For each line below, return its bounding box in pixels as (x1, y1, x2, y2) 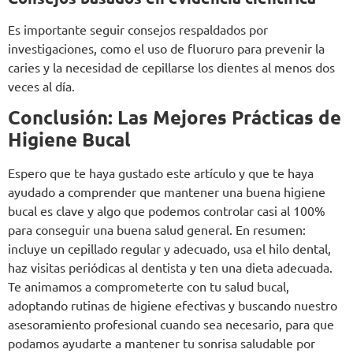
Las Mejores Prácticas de (117, 105, 341, 130)
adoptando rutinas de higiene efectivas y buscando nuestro (8, 297, 337, 314)
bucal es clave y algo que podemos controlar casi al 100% (8, 203, 325, 219)
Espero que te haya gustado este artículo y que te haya (8, 165, 314, 181)
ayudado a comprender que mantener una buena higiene (8, 184, 325, 200)
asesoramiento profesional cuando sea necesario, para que (8, 316, 334, 333)
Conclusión (8, 105, 108, 130)
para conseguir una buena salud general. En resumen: (8, 221, 306, 238)
